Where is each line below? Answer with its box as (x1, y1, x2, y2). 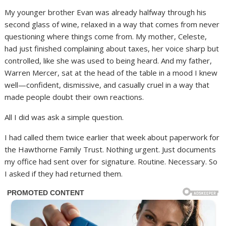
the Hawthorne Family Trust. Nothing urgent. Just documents (5, 144, 216, 155)
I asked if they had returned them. (5, 168, 123, 179)
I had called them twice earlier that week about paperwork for (5, 132, 220, 143)
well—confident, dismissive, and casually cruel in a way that (5, 80, 210, 90)
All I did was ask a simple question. (5, 112, 124, 123)
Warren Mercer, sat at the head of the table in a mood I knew (5, 68, 218, 78)
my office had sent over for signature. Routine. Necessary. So (5, 156, 218, 167)
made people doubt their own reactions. (5, 92, 144, 102)
